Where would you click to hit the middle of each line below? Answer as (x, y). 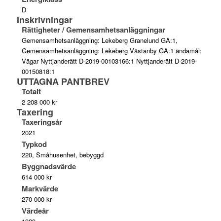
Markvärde (40, 188)
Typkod (34, 144)
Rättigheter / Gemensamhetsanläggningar (93, 29)
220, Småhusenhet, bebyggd (62, 154)
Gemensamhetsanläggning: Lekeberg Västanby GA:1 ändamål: (111, 50)
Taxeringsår (42, 122)
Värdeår (35, 210)
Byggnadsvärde (49, 166)
